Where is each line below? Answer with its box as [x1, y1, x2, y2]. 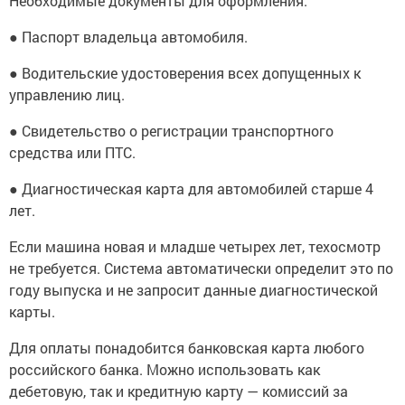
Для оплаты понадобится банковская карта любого [9, 337, 364, 357]
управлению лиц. [9, 84, 125, 104]
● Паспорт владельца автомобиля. [9, 26, 248, 46]
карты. [9, 301, 55, 321]
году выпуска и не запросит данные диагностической [9, 279, 378, 299]
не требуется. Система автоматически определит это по [9, 258, 393, 278]
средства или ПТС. [9, 142, 136, 162]
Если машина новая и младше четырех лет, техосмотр [9, 236, 381, 256]
